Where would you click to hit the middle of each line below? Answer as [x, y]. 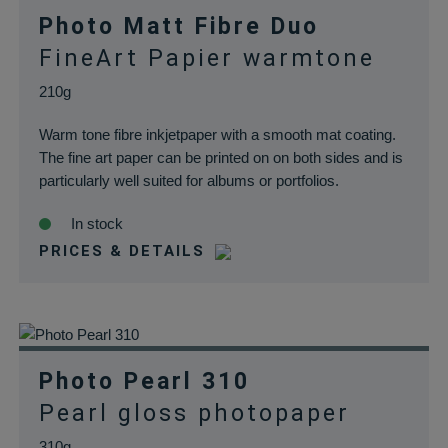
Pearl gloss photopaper [194, 413]
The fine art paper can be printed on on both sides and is [220, 157]
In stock [96, 223]
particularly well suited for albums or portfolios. [188, 180]
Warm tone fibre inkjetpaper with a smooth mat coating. [217, 134]
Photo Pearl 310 [144, 381]
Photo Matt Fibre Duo [178, 26]
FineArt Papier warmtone [206, 58]
